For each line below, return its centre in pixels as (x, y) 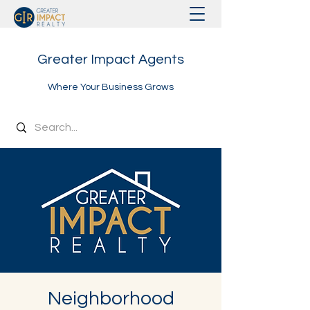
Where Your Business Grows (111, 87)
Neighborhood (111, 299)
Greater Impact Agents (111, 60)
